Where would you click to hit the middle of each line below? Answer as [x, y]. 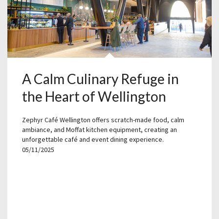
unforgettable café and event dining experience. [93, 140]
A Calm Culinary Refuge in [100, 79]
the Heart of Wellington [94, 97]
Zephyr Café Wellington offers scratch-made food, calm [103, 120]
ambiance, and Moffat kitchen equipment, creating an [99, 130]
